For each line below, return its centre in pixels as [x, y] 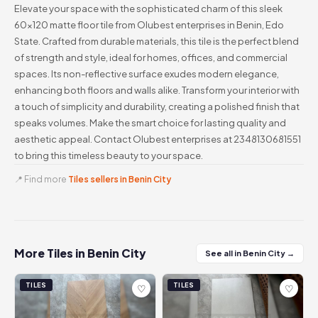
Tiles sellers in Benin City [120, 179]
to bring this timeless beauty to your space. [109, 155]
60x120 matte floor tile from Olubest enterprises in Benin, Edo [149, 25]
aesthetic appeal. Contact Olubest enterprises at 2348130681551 [158, 139]
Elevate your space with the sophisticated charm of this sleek [148, 9]
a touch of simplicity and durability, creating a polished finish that [157, 106]
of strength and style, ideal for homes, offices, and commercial [151, 57]
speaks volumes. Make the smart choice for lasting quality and [150, 123]
